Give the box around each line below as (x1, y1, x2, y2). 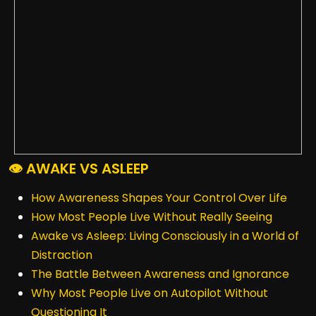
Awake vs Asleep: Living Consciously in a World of (31, 228, 299, 244)
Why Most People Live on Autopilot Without (31, 285, 268, 301)
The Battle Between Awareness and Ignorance (31, 266, 289, 282)
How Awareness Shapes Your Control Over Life (31, 190, 287, 206)
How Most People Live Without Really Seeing (31, 209, 272, 225)
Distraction (31, 247, 92, 263)
